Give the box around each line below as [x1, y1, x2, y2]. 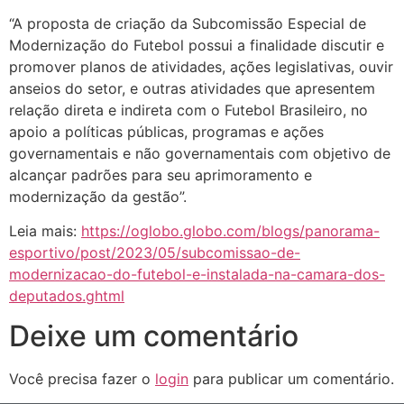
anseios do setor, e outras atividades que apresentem [9, 78, 375, 97]
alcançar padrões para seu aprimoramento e [9, 165, 312, 184]
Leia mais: [9, 221, 81, 240]
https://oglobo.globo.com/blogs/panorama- [81, 221, 380, 240]
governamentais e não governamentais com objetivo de [9, 143, 390, 162]
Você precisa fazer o [9, 370, 155, 389]
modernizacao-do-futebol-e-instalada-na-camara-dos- [9, 264, 385, 283]
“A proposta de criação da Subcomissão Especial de [9, 14, 366, 32]
